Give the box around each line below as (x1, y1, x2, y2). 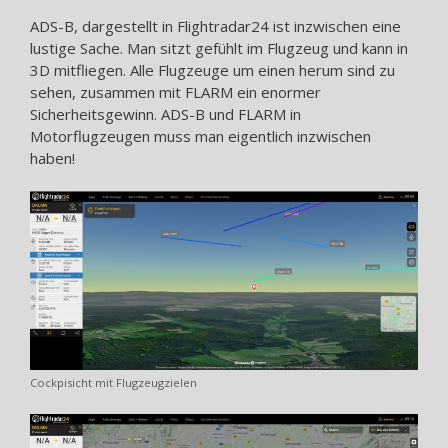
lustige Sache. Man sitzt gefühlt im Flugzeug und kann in (30, 37, 408, 58)
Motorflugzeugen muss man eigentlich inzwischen (30, 125, 371, 146)
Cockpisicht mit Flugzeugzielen (30, 375, 197, 391)
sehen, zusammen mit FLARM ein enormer (30, 81, 321, 102)
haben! (30, 147, 75, 168)
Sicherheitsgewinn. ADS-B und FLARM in (30, 103, 301, 124)
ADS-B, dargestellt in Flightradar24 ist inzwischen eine (30, 15, 401, 36)
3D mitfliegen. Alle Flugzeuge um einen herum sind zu (30, 59, 395, 80)
